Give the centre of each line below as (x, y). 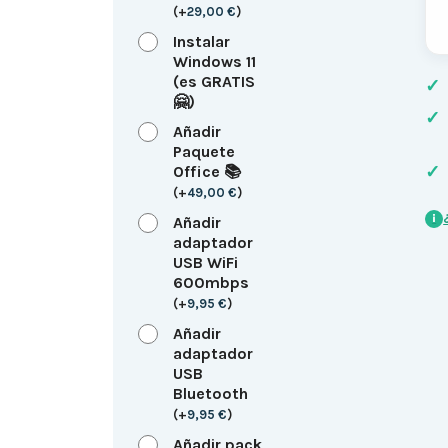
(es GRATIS (213, 81)
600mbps (210, 282)
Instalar (201, 41)
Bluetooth (210, 393)
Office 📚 (206, 171)
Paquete (203, 151)
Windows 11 (214, 61)
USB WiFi (205, 262)
